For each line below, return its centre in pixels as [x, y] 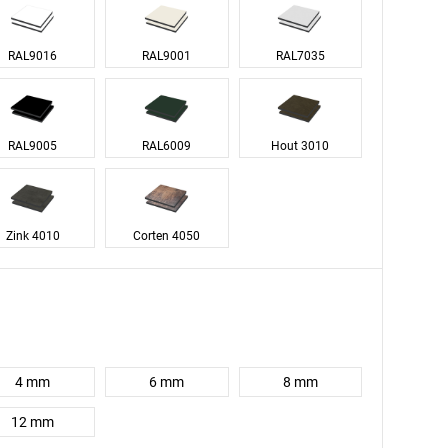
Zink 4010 [32, 236]
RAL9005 [33, 146]
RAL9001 [167, 56]
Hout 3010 [300, 146]
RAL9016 [33, 56]
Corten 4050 [167, 236]
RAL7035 [300, 56]
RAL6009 [167, 146]
